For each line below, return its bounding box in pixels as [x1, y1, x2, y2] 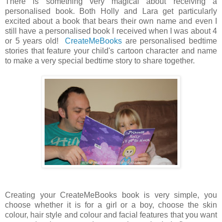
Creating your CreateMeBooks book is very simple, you [5, 191, 217, 200]
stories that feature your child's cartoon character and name [5, 47, 217, 55]
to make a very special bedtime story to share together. [5, 56, 195, 65]
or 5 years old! [5, 37, 65, 46]
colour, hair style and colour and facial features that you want [5, 211, 217, 220]
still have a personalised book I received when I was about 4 [5, 27, 217, 36]
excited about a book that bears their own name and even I [5, 17, 217, 26]
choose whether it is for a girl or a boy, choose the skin [5, 201, 217, 210]
